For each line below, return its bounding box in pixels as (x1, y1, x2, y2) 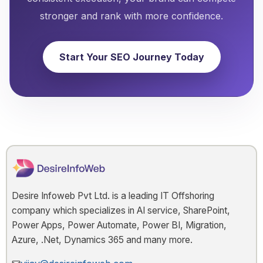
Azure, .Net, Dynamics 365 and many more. (12, 234, 193, 246)
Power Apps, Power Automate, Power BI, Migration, (12, 220, 227, 231)
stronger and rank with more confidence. (40, 10, 223, 22)
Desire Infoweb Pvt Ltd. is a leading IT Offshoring (12, 190, 214, 202)
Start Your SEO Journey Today (59, 51, 204, 63)
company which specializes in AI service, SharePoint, (12, 205, 230, 217)
